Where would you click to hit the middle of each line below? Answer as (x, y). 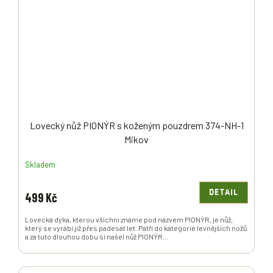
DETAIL (224, 193)
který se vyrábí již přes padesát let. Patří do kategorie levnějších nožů (136, 228)
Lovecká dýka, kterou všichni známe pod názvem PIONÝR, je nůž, (129, 220)
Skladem (40, 164)
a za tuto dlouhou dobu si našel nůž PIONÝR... (97, 237)
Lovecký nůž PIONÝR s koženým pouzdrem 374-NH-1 (136, 126)
